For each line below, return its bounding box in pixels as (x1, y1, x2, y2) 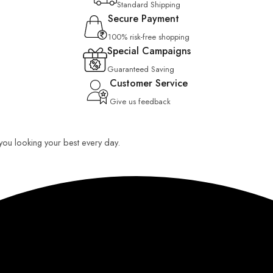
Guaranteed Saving (107, 63, 174, 75)
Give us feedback (110, 96, 171, 107)
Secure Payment (108, 12, 179, 26)
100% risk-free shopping (108, 31, 190, 43)
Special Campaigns (107, 44, 191, 58)
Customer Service (110, 76, 188, 90)
